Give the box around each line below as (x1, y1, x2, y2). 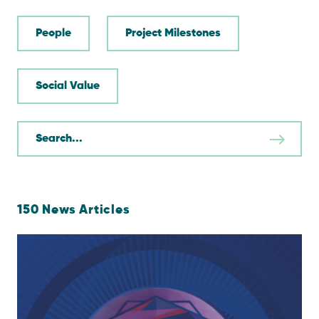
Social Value (36, 80, 100, 92)
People (36, 28, 71, 39)
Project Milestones (125, 28, 221, 39)
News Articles (38, 204, 130, 216)
